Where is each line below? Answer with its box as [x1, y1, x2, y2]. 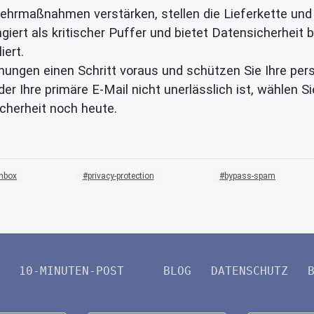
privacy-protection [87, 170, 154, 181]
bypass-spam [224, 170, 275, 181]
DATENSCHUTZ [211, 264, 288, 278]
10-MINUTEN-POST [19, 264, 124, 278]
